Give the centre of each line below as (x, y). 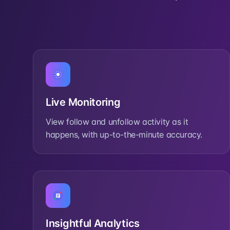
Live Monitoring (83, 102)
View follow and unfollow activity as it (117, 122)
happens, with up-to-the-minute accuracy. (124, 135)
